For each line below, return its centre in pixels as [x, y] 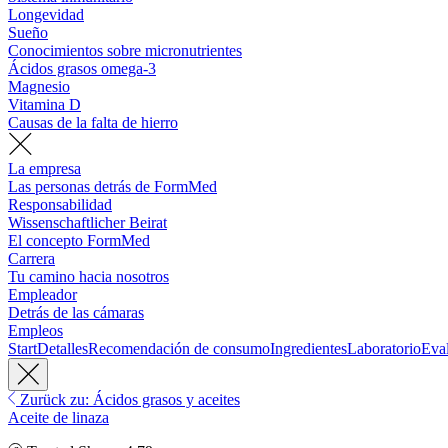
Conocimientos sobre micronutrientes [125, 51]
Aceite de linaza [58, 418]
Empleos [35, 331]
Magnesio [39, 87]
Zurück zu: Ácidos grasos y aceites [128, 400]
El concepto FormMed [79, 241]
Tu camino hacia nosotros [88, 277]
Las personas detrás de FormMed [112, 187]
